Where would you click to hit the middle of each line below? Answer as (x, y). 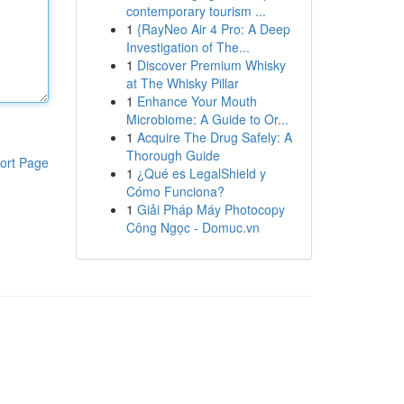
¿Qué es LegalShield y (201, 173)
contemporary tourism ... (196, 11)
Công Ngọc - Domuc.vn (193, 227)
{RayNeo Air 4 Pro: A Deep (213, 29)
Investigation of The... (188, 47)
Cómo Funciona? (175, 191)
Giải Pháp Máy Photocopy (211, 209)
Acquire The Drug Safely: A (214, 137)
